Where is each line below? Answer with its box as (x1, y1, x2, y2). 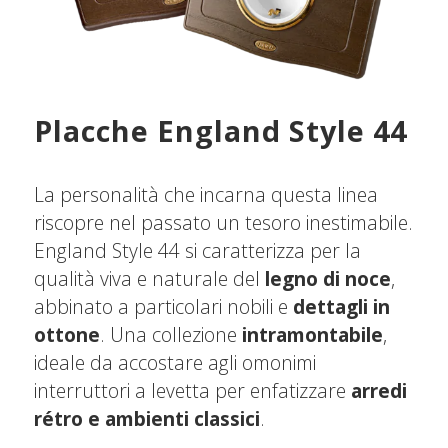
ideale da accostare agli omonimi (33, 349, 316, 377)
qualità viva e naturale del (33, 265, 260, 293)
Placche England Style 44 (33, 111, 407, 151)
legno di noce (259, 265, 391, 293)
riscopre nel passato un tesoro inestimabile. (33, 209, 413, 237)
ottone (33, 321, 100, 349)
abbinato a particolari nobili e (33, 293, 293, 321)
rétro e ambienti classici (33, 405, 260, 433)
